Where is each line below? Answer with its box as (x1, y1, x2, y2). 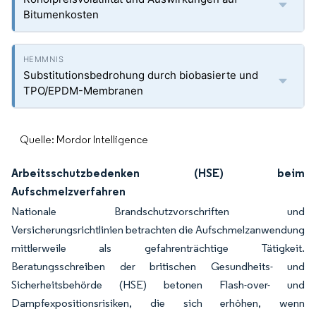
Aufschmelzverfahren (11, 184, 126, 198)
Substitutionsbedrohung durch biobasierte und (23, 68, 258, 82)
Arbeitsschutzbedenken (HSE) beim (11, 166, 305, 180)
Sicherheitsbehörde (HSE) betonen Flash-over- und (11, 278, 305, 291)
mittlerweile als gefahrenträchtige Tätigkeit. (11, 241, 305, 255)
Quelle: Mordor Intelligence (20, 133, 148, 146)
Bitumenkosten (23, 8, 99, 21)
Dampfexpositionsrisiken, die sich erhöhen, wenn (11, 296, 305, 310)
